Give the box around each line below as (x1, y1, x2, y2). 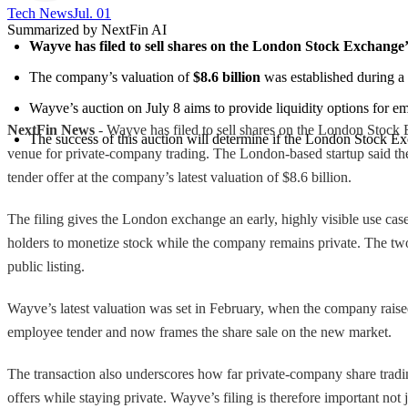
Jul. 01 (73, 5, 111, 21)
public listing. (7, 258, 85, 274)
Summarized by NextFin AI (7, 21, 167, 37)
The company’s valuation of (29, 68, 193, 85)
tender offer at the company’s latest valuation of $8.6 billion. (7, 168, 352, 185)
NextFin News (7, 121, 95, 138)
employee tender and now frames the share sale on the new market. (7, 323, 392, 340)
